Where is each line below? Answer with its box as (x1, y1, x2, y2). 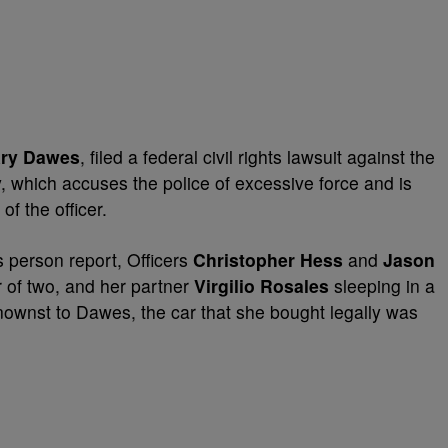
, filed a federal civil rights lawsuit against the (80, 144, 435, 169)
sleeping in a (329, 273, 435, 298)
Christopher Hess (193, 247, 343, 272)
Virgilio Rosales (194, 273, 329, 298)
